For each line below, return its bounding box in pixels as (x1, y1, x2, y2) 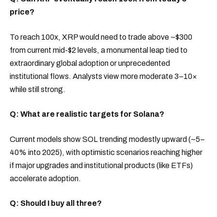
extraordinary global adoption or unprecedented (10, 59, 170, 67)
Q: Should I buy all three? (10, 199, 102, 208)
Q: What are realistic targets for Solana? (10, 110, 164, 119)
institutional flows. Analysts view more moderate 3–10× (10, 72, 197, 80)
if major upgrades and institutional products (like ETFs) (10, 161, 193, 170)
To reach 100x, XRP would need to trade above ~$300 (10, 32, 192, 41)
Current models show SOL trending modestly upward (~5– (10, 135, 204, 143)
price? (10, 8, 34, 16)
